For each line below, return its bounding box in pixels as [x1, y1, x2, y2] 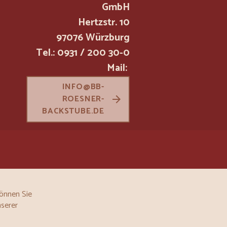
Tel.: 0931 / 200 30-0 [36, 45, 130, 62]
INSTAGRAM [54, 173, 104, 187]
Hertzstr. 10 [78, 14, 130, 31]
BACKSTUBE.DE [42, 104, 104, 119]
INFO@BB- [62, 80, 104, 94]
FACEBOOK [53, 147, 99, 161]
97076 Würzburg [56, 29, 130, 47]
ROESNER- [62, 92, 104, 106]
